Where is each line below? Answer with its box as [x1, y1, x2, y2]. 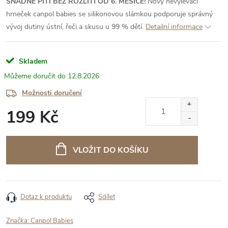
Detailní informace [146, 22, 203, 32]
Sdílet [98, 192, 115, 202]
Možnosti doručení [22, 88, 82, 98]
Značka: [6, 216, 31, 225]
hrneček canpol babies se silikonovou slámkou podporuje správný [6, 9, 213, 19]
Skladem [17, 56, 47, 66]
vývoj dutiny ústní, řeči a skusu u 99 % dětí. [6, 22, 144, 32]
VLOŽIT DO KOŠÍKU [72, 145, 149, 156]
